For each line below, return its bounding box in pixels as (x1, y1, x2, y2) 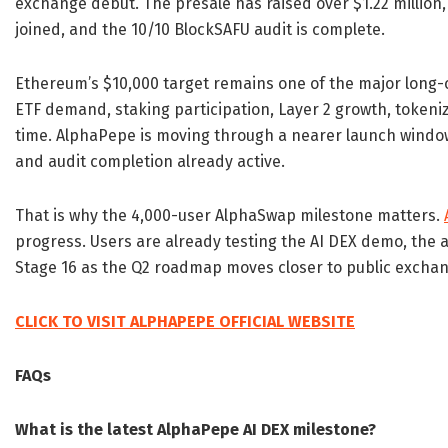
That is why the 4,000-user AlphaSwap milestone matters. (15, 206, 444, 225)
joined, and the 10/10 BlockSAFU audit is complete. (15, 20, 385, 39)
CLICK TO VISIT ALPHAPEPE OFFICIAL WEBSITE (15, 312, 355, 331)
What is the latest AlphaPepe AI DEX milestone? (15, 420, 376, 439)
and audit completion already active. (15, 152, 285, 171)
